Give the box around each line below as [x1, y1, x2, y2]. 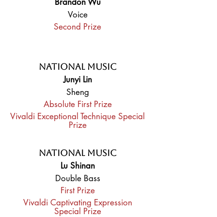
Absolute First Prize [43, 99, 112, 109]
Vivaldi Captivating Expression [23, 197, 132, 208]
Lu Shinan [60, 160, 95, 171]
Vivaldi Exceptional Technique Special [10, 111, 145, 122]
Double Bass [55, 173, 100, 184]
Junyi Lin [63, 74, 92, 85]
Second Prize [54, 21, 101, 32]
